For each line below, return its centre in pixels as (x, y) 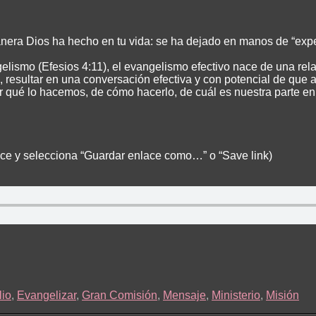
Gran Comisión (120, 295)
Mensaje (184, 295)
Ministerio (236, 295)
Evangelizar (47, 295)
